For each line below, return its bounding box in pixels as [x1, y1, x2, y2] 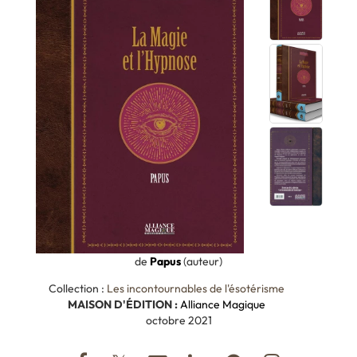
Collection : [49, 281, 107, 296]
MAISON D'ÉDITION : [68, 297, 180, 312]
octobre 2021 [145, 313, 212, 328]
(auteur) [181, 254, 222, 269]
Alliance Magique [180, 297, 265, 312]
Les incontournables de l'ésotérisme [107, 281, 284, 296]
